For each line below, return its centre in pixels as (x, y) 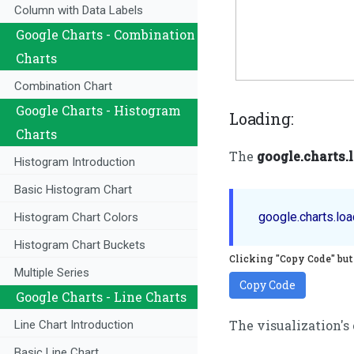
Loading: (262, 119)
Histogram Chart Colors (76, 218)
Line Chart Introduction (74, 325)
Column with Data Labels (79, 11)
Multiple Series (52, 273)
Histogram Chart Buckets (80, 245)
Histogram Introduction (75, 162)
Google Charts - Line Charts (101, 297)
